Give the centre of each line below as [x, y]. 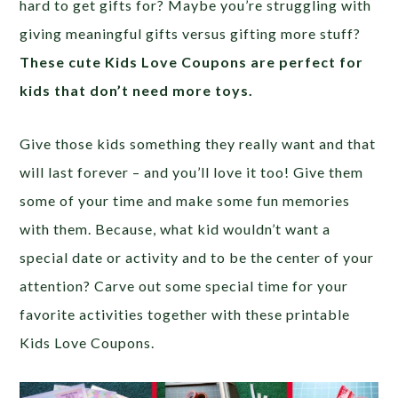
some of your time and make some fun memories [185, 200]
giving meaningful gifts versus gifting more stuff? [191, 33]
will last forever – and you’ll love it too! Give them [192, 172]
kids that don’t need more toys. [137, 90]
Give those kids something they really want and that [198, 143]
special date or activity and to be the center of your [197, 257]
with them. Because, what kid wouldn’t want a [175, 229]
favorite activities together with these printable [185, 314]
